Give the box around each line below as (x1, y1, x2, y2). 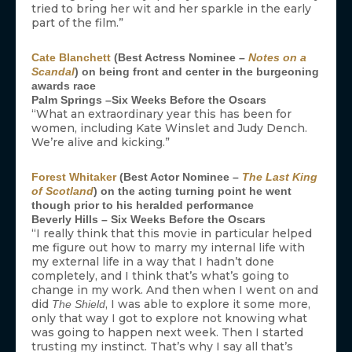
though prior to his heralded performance (31, 199, 254, 212)
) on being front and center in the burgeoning (75, 65, 319, 79)
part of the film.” (31, 16, 123, 31)
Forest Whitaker (31, 170, 116, 184)
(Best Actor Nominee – (116, 170, 242, 184)
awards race (31, 79, 96, 93)
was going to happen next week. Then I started (31, 325, 303, 340)
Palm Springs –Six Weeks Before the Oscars (31, 93, 266, 107)
